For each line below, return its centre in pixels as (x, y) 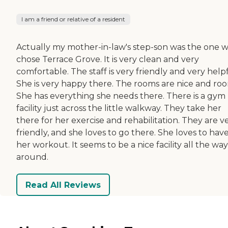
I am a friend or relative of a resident (73, 19)
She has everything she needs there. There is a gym (121, 96)
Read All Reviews (63, 185)
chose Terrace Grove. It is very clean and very (108, 60)
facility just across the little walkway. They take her (119, 108)
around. (32, 157)
